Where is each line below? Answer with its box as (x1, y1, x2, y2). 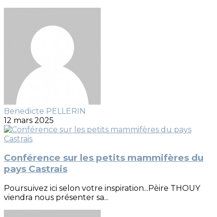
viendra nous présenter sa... (4, 193, 108, 202)
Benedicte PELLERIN (4, 106, 86, 116)
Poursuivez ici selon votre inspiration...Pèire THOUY (4, 184, 200, 193)
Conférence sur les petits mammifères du (4, 152, 203, 164)
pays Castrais (4, 163, 67, 175)
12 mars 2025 (4, 115, 54, 125)
